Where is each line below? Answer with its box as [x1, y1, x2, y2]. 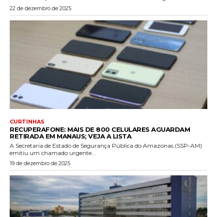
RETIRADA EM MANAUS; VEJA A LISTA [10, 132, 131, 140]
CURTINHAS [10, 118, 45, 125]
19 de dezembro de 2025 [10, 160, 70, 167]
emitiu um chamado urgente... [10, 149, 96, 157]
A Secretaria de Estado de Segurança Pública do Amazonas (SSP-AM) [10, 142, 202, 150]
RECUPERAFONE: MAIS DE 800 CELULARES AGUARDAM [10, 125, 190, 134]
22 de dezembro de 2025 [10, 4, 71, 12]
